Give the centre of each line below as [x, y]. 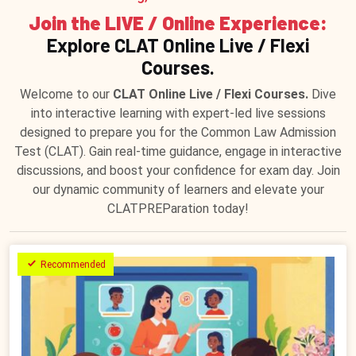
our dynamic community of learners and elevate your [178, 190]
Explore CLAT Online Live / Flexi [178, 45]
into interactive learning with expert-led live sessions [178, 113]
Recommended [72, 265]
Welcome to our [66, 94]
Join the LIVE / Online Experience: [178, 23]
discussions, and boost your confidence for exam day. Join [178, 170]
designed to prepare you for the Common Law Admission [178, 132]
